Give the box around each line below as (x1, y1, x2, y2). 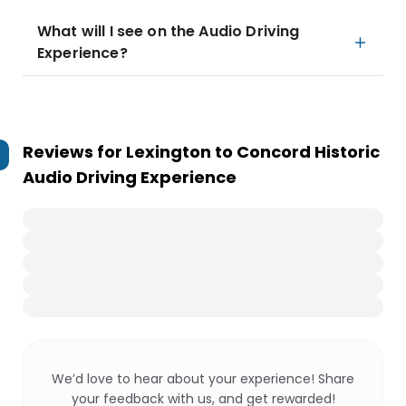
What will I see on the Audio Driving (37, 21, 300, 42)
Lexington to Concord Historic (126, 140, 380, 163)
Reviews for (23, 140, 126, 163)
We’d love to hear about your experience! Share (52, 370, 354, 388)
